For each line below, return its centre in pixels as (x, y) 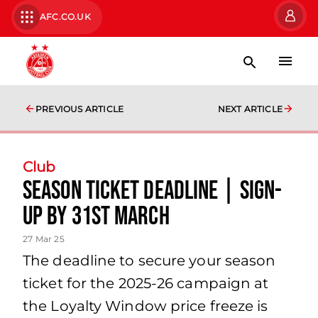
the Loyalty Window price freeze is (146, 306)
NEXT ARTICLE (250, 109)
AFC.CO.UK (65, 17)
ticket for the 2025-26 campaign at (146, 283)
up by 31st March (96, 217)
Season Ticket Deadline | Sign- (153, 191)
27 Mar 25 (44, 239)
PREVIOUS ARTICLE (80, 109)
